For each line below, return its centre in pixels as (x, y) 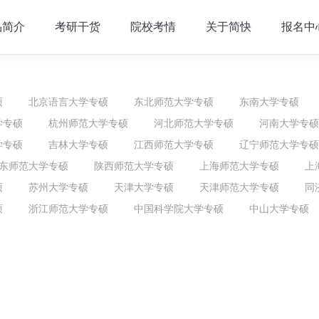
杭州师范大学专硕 (88, 123)
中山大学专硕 (279, 208)
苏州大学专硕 (58, 187)
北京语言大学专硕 (68, 101)
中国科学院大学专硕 (179, 208)
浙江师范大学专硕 (68, 208)
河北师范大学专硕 (194, 123)
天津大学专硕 (144, 187)
